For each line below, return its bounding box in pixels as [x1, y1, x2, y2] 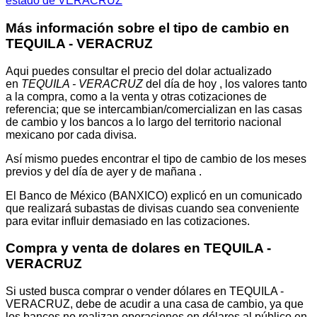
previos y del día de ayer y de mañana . [6, 165, 202, 178]
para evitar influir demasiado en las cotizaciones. [6, 214, 250, 227]
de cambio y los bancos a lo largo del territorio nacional [6, 115, 282, 128]
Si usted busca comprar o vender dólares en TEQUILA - [6, 285, 284, 298]
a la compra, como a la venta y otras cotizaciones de [6, 90, 267, 103]
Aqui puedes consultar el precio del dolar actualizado [6, 64, 272, 77]
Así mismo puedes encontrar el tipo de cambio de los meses [6, 152, 306, 165]
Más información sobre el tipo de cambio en [6, 20, 289, 35]
